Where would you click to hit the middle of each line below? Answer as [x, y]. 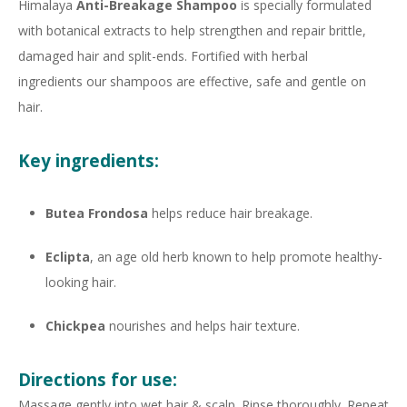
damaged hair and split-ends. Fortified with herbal [163, 55]
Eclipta [68, 256]
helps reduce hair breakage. [230, 213]
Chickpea [75, 325]
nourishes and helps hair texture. [203, 325]
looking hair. [81, 282]
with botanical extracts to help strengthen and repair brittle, [192, 30]
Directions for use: [98, 379]
